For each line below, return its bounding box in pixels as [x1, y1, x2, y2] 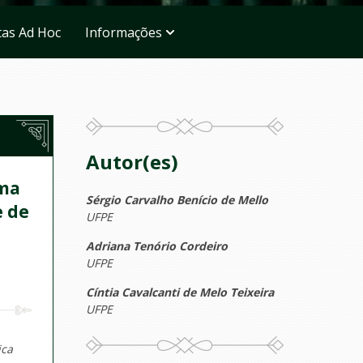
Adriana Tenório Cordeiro [86, 238, 228, 254]
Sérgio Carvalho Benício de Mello [86, 192, 268, 207]
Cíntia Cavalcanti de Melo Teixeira [86, 284, 274, 300]
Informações [84, 23, 162, 41]
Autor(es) [86, 148, 178, 175]
